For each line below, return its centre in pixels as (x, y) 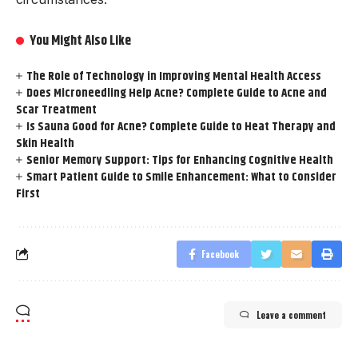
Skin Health (45, 143)
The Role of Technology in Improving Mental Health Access (174, 76)
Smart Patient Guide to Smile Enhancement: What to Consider (182, 177)
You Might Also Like (81, 40)
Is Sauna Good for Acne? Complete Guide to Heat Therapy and (181, 126)
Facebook (220, 254)
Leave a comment (291, 314)
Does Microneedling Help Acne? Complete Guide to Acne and (177, 93)
